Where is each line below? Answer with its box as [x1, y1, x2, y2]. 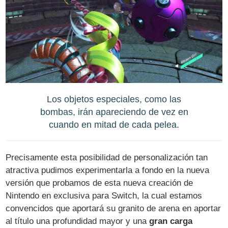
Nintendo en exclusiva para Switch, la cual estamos [6, 190, 203, 201]
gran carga [149, 216, 193, 226]
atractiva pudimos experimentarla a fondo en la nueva [6, 165, 210, 175]
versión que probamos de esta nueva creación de [6, 178, 193, 188]
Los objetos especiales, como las [47, 94, 181, 105]
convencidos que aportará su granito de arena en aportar [6, 203, 221, 213]
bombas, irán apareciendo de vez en [40, 106, 188, 118]
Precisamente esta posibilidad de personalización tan [6, 152, 208, 162]
